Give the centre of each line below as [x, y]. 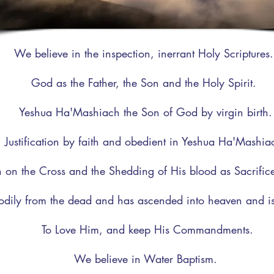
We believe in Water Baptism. [146, 259]
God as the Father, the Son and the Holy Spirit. [146, 83]
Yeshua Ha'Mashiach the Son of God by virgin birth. [146, 112]
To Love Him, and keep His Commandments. [146, 229]
